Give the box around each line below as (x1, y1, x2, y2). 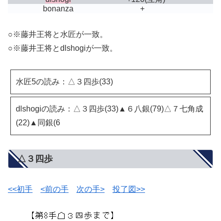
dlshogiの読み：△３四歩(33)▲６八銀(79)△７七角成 (16, 104, 203, 113)
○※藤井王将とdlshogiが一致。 (8, 44, 117, 53)
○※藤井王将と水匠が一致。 (8, 30, 108, 39)
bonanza (43, 4, 74, 13)
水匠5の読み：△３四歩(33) (16, 77, 113, 86)
